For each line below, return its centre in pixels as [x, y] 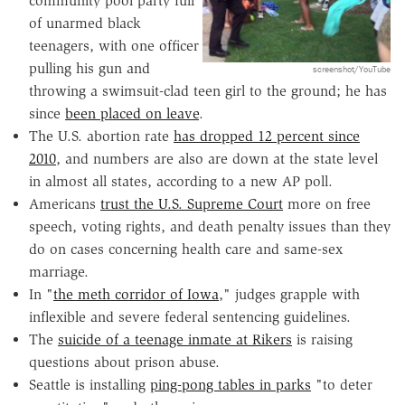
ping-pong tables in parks [231, 385]
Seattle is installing [89, 385]
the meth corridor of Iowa [136, 295]
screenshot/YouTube [352, 69]
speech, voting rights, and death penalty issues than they [210, 227]
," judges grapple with [289, 295]
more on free [327, 204]
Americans [65, 204]
